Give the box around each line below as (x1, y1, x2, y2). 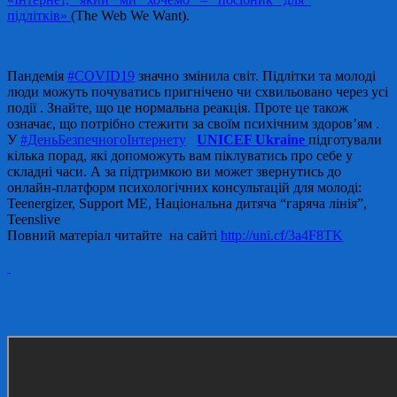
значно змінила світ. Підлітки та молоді (138, 67, 376, 83)
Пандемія (7, 67, 67, 83)
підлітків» (7, 7, 71, 23)
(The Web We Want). (71, 7, 190, 23)
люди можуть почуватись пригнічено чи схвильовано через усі (7, 83, 388, 99)
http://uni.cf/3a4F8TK (221, 227, 343, 243)
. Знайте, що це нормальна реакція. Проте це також (40, 99, 348, 115)
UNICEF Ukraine (197, 131, 308, 147)
